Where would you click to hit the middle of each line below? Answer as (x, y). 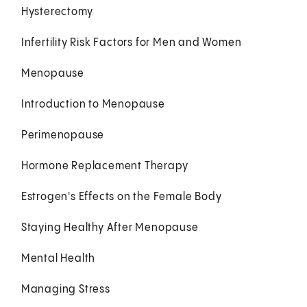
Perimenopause (63, 135)
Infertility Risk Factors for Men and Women (131, 42)
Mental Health (58, 258)
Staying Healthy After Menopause (110, 228)
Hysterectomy (57, 12)
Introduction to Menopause (93, 104)
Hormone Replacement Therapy (105, 166)
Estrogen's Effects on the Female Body (121, 197)
